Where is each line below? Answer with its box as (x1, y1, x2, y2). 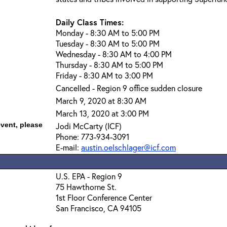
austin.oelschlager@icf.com (81, 142, 176, 153)
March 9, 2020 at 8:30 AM (56, 95, 146, 106)
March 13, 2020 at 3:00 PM (56, 108, 149, 119)
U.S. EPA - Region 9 (56, 171, 122, 181)
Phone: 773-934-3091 (56, 131, 129, 142)
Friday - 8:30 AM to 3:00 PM (56, 70, 153, 81)
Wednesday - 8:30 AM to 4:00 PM (56, 49, 172, 59)
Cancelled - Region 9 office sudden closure (56, 83, 202, 93)
